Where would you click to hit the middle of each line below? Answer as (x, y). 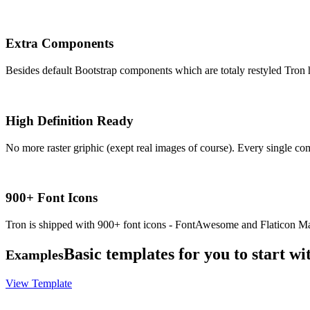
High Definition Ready (70, 120)
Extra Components (60, 44)
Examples (35, 254)
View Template (39, 283)
